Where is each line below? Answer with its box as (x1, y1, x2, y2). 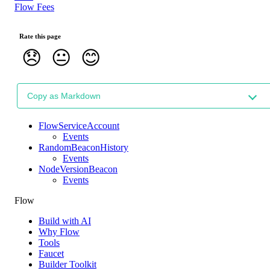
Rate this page (19, 32, 61, 40)
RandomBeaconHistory (39, 142, 128, 152)
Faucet (39, 248, 64, 259)
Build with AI (39, 215, 91, 226)
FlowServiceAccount (39, 120, 119, 131)
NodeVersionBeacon (39, 163, 118, 174)
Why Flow (39, 226, 80, 237)
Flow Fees (14, 1, 54, 12)
